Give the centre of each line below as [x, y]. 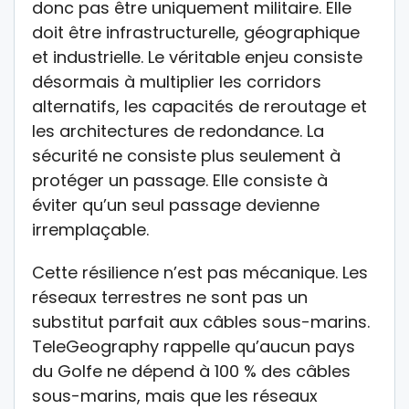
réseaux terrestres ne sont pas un [170, 298]
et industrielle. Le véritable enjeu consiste [197, 58]
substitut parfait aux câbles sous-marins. [201, 322]
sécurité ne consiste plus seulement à [186, 156]
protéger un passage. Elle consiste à [180, 181]
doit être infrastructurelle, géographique [196, 33]
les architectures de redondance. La [178, 131]
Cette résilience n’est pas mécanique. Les [200, 273]
